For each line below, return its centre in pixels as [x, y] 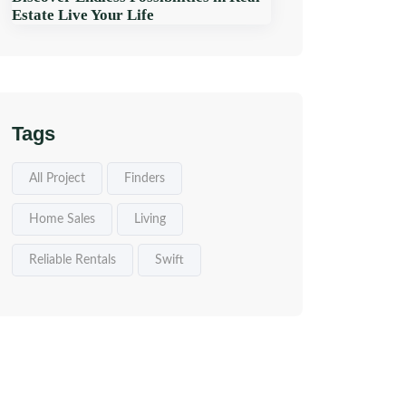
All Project [57, 179]
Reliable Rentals [72, 260]
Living [150, 219]
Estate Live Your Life [83, 15]
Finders [145, 179]
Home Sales [62, 219]
